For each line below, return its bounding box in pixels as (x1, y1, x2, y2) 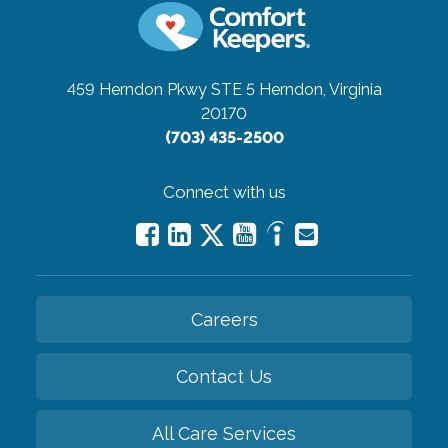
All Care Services (152, 422, 296, 444)
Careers (190, 308, 258, 330)
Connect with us (162, 181, 286, 202)
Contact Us (176, 365, 272, 387)
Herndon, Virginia (258, 79, 382, 99)
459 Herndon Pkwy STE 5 (66, 79, 255, 99)
